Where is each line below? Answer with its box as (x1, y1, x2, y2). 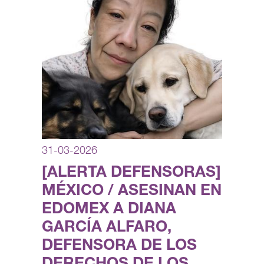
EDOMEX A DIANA (42, 202, 176, 218)
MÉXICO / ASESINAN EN (42, 184, 222, 200)
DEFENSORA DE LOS (42, 239, 197, 255)
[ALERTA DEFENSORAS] (42, 166, 221, 181)
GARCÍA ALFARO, (42, 220, 171, 236)
